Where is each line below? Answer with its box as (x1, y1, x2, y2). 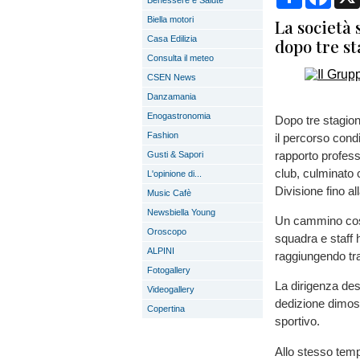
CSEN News (147, 72, 196, 82)
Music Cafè (147, 188, 191, 198)
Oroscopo (147, 227, 186, 236)
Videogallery (147, 284, 194, 294)
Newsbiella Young (147, 207, 215, 217)
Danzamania (147, 92, 196, 101)
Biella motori (147, 14, 194, 24)
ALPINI (147, 246, 174, 256)
